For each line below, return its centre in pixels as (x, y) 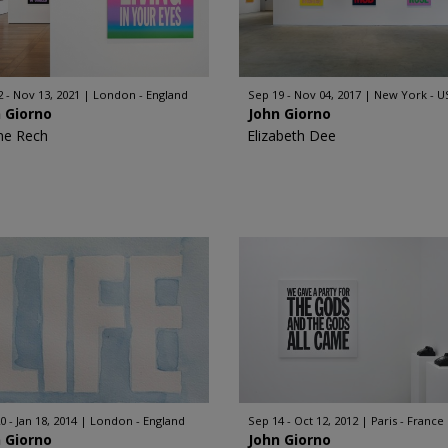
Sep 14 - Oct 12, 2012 (303, 420)
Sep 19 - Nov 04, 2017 (304, 94)
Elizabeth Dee (291, 135)
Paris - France (407, 420)
